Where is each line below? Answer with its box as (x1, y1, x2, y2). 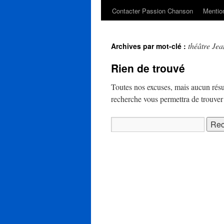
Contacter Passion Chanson (112, 6, 193, 15)
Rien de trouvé (111, 60, 185, 75)
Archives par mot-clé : (111, 41, 188, 51)
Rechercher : (110, 118, 145, 126)
